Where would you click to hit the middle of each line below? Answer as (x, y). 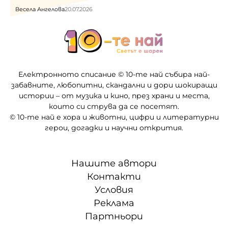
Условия (114, 190)
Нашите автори (114, 164)
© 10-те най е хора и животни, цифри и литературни (114, 117)
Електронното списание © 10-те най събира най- (114, 75)
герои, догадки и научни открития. (114, 128)
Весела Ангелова (40, 9)
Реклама (114, 203)
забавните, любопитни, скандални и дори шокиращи (114, 85)
